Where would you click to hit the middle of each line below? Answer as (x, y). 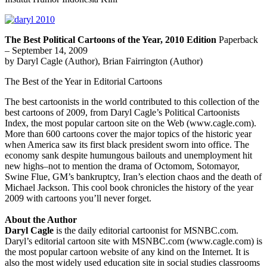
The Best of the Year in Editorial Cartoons (83, 82)
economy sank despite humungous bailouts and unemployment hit (128, 156)
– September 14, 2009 (46, 51)
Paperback (237, 40)
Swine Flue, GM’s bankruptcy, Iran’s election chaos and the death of (133, 177)
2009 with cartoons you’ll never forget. (78, 198)
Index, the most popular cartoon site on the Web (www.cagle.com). (131, 123)
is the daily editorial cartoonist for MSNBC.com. (146, 231)
